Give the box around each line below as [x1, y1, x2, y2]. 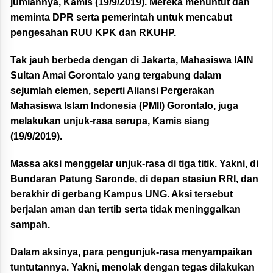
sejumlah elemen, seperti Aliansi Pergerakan [10, 85, 214, 96]
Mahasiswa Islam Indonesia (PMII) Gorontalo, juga [10, 101, 238, 112]
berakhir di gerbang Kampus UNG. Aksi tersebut [10, 189, 233, 200]
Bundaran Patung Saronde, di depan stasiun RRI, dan [10, 174, 258, 185]
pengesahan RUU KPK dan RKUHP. [10, 27, 176, 38]
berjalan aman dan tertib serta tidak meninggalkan [10, 204, 241, 215]
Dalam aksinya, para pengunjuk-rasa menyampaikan [10, 247, 252, 258]
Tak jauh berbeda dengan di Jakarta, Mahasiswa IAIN [10, 55, 253, 66]
